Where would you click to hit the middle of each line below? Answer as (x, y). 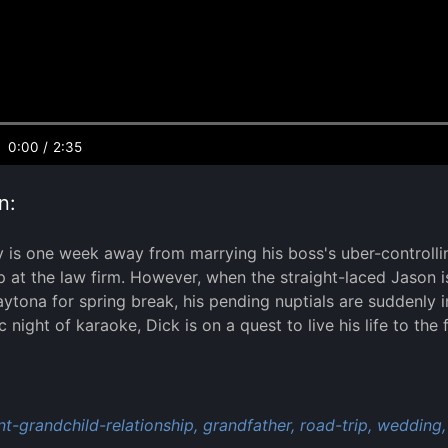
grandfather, (249, 424)
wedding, (411, 424)
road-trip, (336, 424)
